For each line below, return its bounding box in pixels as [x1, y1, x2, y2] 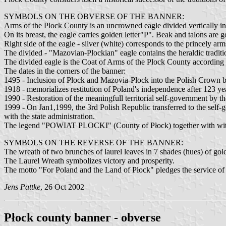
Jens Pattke [4, 182, 40, 191]
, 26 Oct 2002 [40, 182, 84, 191]
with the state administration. [4, 111, 95, 121]
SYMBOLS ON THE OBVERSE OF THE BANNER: [4, 12, 184, 21]
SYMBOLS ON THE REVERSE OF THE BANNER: [4, 138, 183, 147]
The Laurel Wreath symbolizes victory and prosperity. [4, 156, 175, 165]
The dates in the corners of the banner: [4, 66, 126, 75]
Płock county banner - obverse [4, 210, 161, 224]
